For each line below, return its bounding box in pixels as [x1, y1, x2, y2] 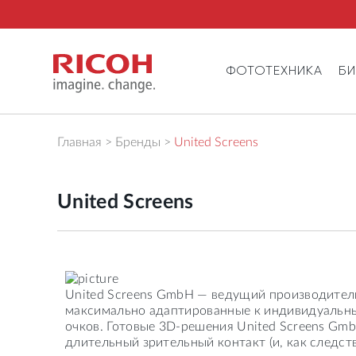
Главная [57, 136, 102, 149]
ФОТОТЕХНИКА [226, 62, 323, 78]
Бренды [115, 136, 161, 149]
